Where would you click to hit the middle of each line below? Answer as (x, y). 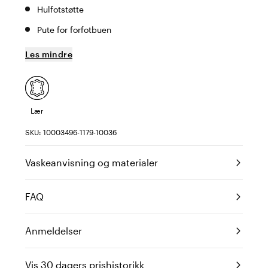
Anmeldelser (54, 231)
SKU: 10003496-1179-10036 (71, 132)
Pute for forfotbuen (74, 30)
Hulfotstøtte (60, 9)
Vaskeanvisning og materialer (92, 162)
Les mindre (49, 54)
